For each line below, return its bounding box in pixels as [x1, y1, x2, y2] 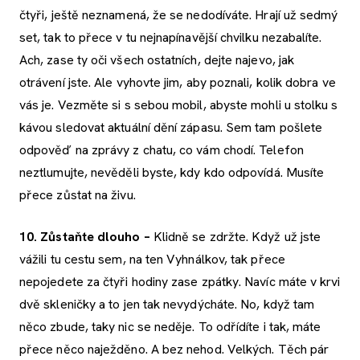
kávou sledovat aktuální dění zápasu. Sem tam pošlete [19, 118, 323, 136]
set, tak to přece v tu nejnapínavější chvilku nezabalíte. [19, 28, 322, 46]
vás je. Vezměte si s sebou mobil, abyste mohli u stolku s [19, 96, 338, 113]
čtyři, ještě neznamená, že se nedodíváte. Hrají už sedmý [19, 6, 338, 23]
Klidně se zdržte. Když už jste [153, 227, 321, 245]
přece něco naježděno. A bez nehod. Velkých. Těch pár [19, 340, 329, 358]
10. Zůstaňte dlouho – [19, 227, 153, 245]
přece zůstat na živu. [19, 186, 136, 203]
